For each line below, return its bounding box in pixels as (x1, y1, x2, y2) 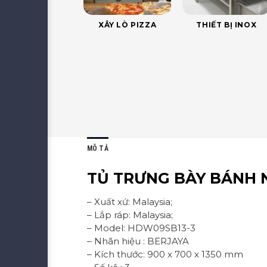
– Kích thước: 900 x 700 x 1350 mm (86, 248, 243, 260)
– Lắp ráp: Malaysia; (86, 209, 173, 221)
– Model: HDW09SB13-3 (86, 222, 195, 234)
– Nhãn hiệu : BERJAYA (86, 235, 189, 247)
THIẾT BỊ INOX (196, 20, 257, 30)
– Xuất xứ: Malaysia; (86, 195, 172, 207)
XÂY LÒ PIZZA (98, 20, 157, 30)
